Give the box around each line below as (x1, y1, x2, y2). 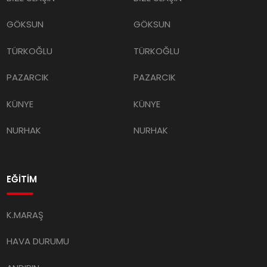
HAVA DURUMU (7, 235, 70, 247)
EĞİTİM (7, 173, 38, 185)
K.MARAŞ (7, 208, 44, 221)
